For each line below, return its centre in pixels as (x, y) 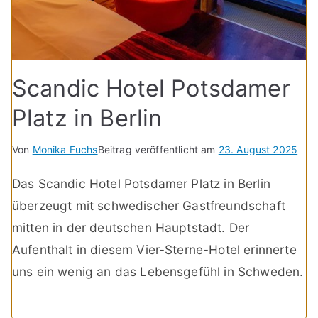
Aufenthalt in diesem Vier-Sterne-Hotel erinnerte (154, 249)
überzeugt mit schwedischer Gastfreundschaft (149, 205)
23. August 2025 (258, 149)
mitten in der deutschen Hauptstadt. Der (131, 227)
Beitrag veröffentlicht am (158, 149)
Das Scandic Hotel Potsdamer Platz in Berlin (141, 183)
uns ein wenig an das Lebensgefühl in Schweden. (158, 271)
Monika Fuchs (65, 149)
